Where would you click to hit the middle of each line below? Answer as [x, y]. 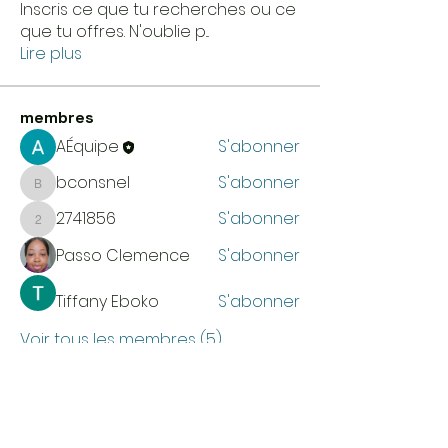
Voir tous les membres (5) [121, 339]
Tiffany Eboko [107, 301]
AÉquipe [87, 146]
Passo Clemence [123, 255]
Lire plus [51, 53]
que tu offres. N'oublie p [113, 31]
